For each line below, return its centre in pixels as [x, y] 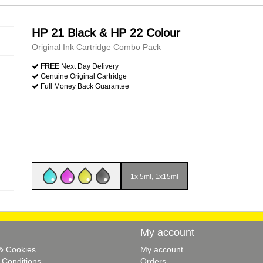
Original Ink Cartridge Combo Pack [96, 47]
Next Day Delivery [89, 66]
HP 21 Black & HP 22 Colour [106, 33]
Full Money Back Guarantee [84, 86]
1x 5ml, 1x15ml [154, 176]
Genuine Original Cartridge [83, 76]
